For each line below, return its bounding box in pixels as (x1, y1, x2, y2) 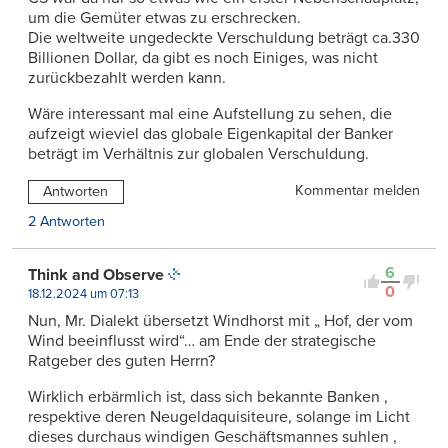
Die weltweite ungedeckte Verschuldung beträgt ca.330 (28, 27, 420, 48)
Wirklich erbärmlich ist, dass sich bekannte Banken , (28, 386, 388, 407)
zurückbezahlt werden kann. (28, 67, 226, 88)
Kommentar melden (295, 181, 420, 199)
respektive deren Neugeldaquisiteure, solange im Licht (28, 406, 410, 427)
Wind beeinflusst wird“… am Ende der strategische (28, 330, 376, 351)
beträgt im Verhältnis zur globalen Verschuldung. (28, 143, 369, 164)
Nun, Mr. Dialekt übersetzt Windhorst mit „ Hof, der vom (28, 310, 413, 331)
